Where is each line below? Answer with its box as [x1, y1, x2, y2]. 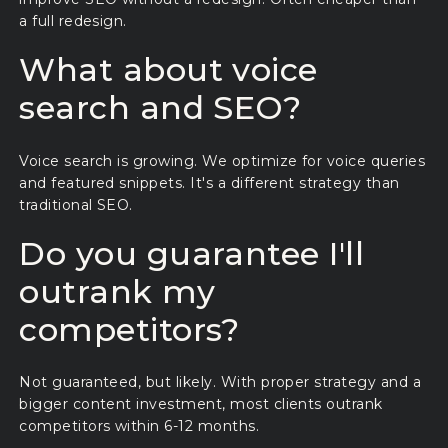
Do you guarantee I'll [19, 233, 365, 273]
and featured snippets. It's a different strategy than [19, 173, 400, 192]
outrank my [19, 271, 215, 311]
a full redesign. [19, 11, 127, 30]
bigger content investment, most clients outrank [19, 395, 383, 414]
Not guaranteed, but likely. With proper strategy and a [19, 373, 422, 392]
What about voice [19, 50, 318, 90]
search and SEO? [19, 88, 302, 128]
